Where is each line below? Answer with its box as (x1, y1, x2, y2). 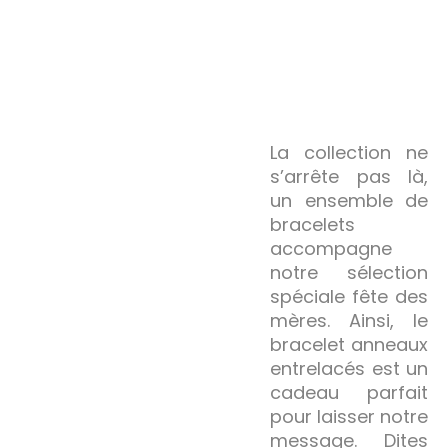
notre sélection (270, 259, 428, 285)
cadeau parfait (270, 379, 428, 405)
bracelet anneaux (270, 331, 428, 357)
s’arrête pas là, (270, 163, 428, 189)
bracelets (270, 211, 355, 237)
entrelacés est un (270, 355, 428, 381)
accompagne (270, 235, 392, 261)
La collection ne (270, 139, 428, 165)
